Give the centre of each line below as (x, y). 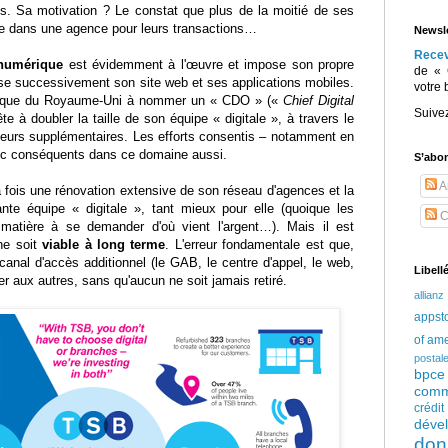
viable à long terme (104, 245)
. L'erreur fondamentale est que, (260, 245)
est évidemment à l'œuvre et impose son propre (209, 65)
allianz (429, 295)
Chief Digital (318, 101)
